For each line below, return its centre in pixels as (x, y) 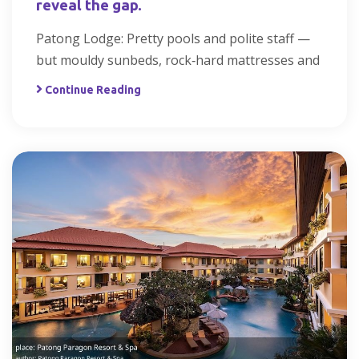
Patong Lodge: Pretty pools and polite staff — (173, 39)
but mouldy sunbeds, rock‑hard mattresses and (178, 61)
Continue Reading (93, 90)
